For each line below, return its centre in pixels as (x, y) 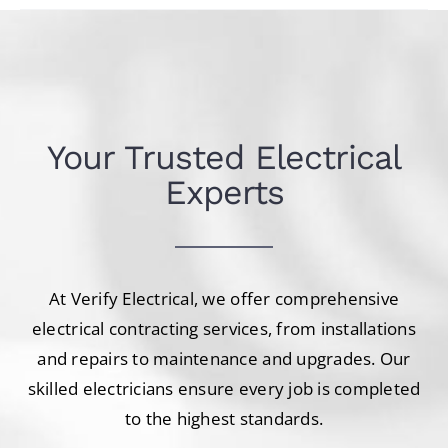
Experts (224, 192)
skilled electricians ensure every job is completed (224, 389)
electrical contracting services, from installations (223, 329)
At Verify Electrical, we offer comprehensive (224, 299)
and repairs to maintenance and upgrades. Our (224, 359)
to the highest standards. (224, 419)
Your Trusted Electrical (224, 157)
